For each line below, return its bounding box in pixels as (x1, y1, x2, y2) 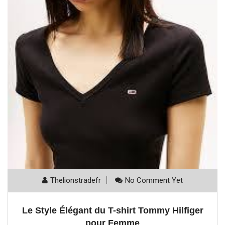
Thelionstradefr (50, 176, 101, 185)
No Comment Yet (125, 176, 183, 185)
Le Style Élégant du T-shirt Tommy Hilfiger (22, 205, 203, 216)
